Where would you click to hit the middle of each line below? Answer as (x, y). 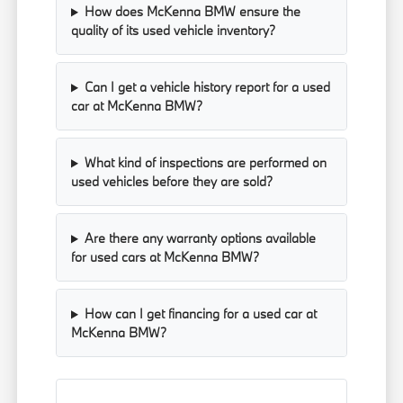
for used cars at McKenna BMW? (166, 257)
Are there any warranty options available (200, 238)
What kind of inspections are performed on (205, 163)
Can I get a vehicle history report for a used (207, 87)
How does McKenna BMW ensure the (192, 12)
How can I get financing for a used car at (200, 314)
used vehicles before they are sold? (172, 182)
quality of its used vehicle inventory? (174, 31)
